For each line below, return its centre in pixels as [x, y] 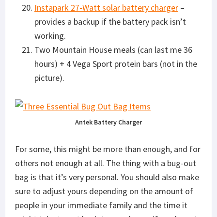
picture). [49, 77]
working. [50, 35]
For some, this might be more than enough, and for [108, 149]
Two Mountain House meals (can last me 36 [113, 49]
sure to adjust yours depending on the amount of [104, 191]
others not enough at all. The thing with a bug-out [106, 163]
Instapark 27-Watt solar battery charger [106, 7]
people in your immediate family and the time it [101, 205]
